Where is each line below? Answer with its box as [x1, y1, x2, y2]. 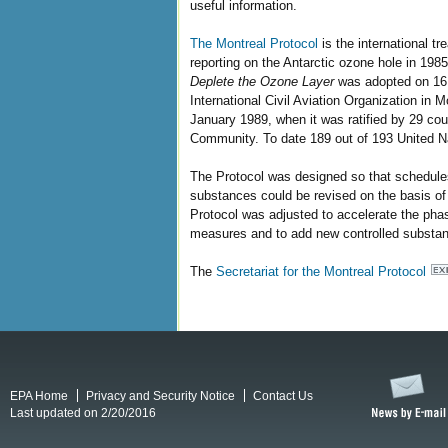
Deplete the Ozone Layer [190, 74, 334, 89]
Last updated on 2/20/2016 [10, 405, 156, 419]
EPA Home [10, 388, 68, 402]
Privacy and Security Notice [86, 388, 235, 402]
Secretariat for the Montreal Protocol [216, 264, 426, 280]
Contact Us [253, 388, 313, 402]
